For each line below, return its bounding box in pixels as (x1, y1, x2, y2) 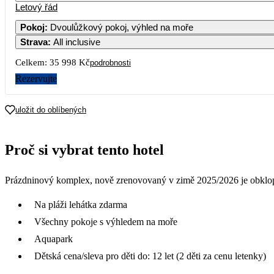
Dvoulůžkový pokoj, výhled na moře (50, 21, 193, 32)
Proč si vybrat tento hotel (5, 141, 164, 158)
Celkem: (15, 57, 47, 67)
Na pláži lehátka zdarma (34, 199, 127, 210)
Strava (20, 36, 48, 47)
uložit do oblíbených (15, 105, 86, 114)
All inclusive (53, 36, 100, 47)
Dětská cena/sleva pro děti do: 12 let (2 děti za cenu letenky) (34, 250, 266, 261)
